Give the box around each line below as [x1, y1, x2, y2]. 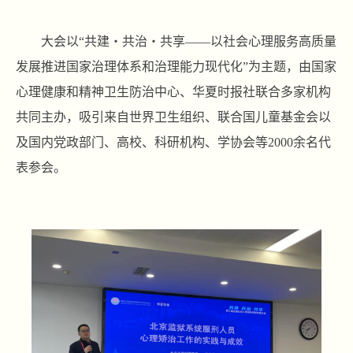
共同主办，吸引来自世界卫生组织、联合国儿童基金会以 [16, 110, 331, 124]
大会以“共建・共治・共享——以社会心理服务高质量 [41, 35, 336, 49]
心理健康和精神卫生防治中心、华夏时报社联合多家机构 [16, 85, 331, 99]
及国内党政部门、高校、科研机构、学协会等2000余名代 [16, 136, 331, 150]
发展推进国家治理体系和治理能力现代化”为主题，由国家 [16, 60, 336, 74]
